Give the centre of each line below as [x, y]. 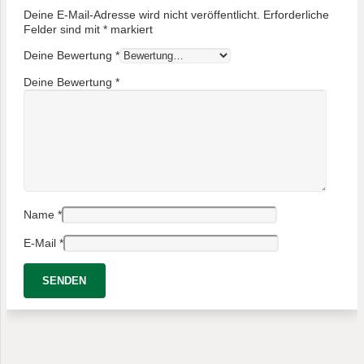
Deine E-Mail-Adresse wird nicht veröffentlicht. [142, 15]
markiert [130, 30]
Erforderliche [296, 15]
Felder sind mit [63, 30]
